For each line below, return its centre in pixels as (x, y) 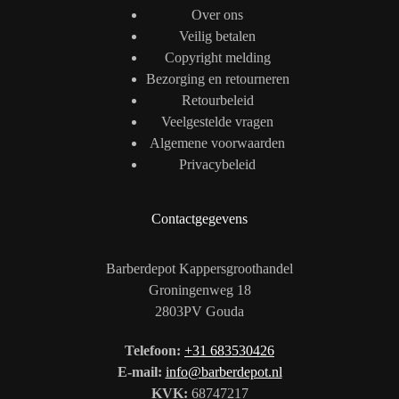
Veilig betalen (217, 37)
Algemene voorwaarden (217, 143)
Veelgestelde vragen (217, 122)
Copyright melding (217, 58)
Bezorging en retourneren (217, 79)
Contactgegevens (199, 219)
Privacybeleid (217, 165)
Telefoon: (153, 351)
